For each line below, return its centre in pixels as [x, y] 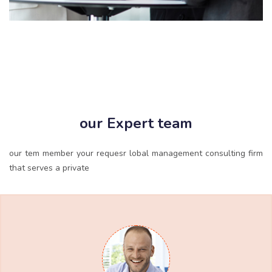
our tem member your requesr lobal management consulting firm [136, 154]
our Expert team [136, 124]
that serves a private [49, 168]
